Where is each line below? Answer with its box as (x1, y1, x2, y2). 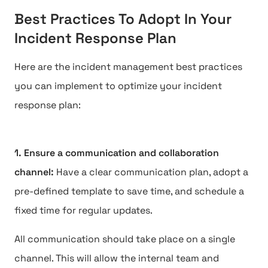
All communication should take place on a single (14, 233, 235, 245)
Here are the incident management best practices (14, 60, 242, 73)
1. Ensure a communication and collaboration (14, 147, 219, 159)
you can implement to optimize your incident (14, 80, 222, 92)
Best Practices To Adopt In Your (14, 10, 232, 28)
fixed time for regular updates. (14, 204, 153, 217)
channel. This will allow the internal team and (14, 252, 219, 264)
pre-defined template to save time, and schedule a (14, 185, 244, 197)
